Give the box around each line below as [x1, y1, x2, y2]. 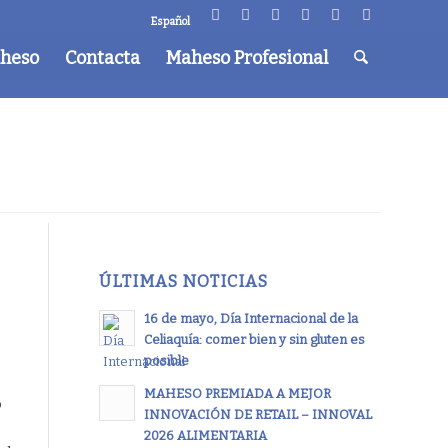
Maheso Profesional [165, 47, 328, 69]
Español [151, 15, 190, 28]
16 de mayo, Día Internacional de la [143, 311, 358, 327]
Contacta [64, 47, 140, 69]
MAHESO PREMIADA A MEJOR [143, 386, 331, 402]
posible [143, 353, 189, 369]
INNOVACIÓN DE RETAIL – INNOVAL [143, 407, 372, 423]
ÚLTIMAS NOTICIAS [98, 272, 268, 292]
